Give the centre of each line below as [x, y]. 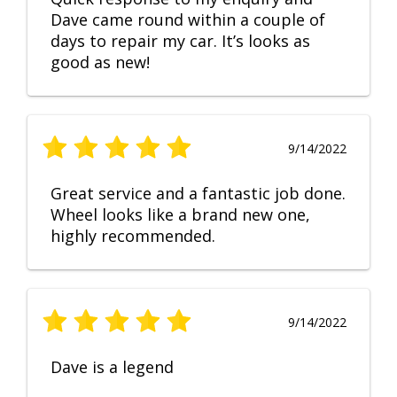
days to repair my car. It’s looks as [180, 41]
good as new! [100, 62]
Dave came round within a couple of [188, 20]
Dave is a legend [112, 367]
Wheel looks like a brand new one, [180, 215]
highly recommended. [133, 236]
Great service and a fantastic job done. [198, 194]
